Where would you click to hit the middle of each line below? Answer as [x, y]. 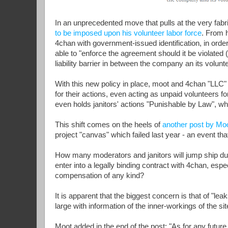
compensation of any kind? [99, 176]
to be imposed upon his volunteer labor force [128, 33]
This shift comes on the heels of [109, 125]
